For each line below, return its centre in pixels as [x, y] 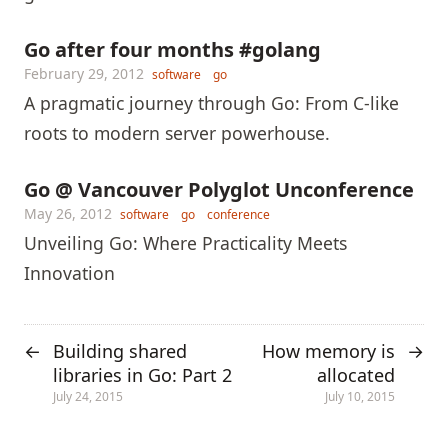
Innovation [69, 273]
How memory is [328, 351]
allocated [356, 375]
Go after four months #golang [172, 50]
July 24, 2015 [88, 396]
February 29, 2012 [84, 74]
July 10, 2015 [360, 396]
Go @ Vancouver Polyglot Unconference [219, 190]
